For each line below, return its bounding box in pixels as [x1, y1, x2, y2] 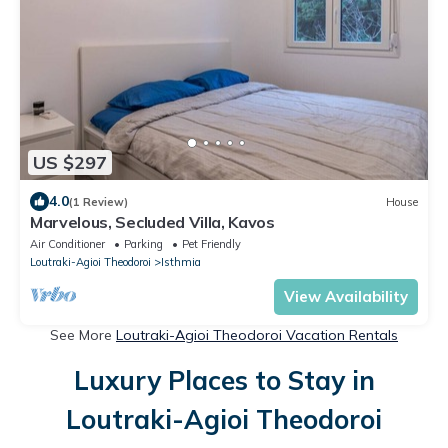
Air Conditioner [30, 237, 105, 252]
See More [50, 326, 116, 345]
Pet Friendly [182, 237, 241, 252]
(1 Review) [69, 194, 128, 209]
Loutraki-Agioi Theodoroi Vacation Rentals [116, 326, 398, 345]
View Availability [284, 287, 408, 307]
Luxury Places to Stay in [73, 364, 375, 398]
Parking [124, 237, 163, 252]
